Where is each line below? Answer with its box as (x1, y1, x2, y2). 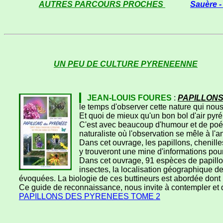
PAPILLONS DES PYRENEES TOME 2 (19, 192, 160, 201)
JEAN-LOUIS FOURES (87, 94, 172, 103)
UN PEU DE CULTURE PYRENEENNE (54, 60, 198, 69)
